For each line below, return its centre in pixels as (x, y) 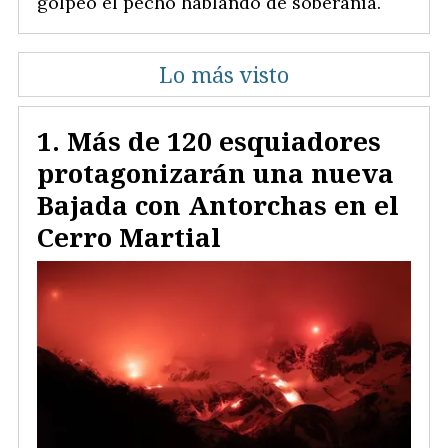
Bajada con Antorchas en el (218, 205)
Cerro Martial (129, 237)
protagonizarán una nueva (215, 173)
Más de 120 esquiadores (224, 141)
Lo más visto (224, 75)
